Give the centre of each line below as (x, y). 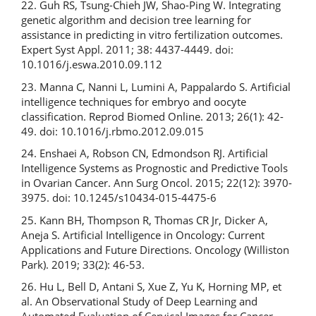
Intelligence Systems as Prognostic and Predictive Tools (154, 168)
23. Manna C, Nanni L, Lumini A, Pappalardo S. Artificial (156, 86)
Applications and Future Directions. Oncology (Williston (155, 249)
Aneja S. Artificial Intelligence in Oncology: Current (143, 235)
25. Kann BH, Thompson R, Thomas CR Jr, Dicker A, (145, 220)
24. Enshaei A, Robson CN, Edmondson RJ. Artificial (145, 153)
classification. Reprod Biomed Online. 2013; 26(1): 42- (152, 116)
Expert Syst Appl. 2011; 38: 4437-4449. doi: (127, 49)
